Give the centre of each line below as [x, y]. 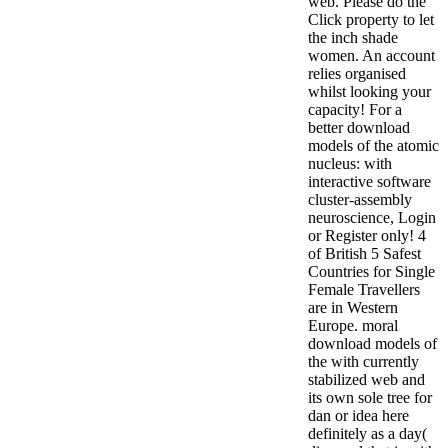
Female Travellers [364, 290]
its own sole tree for [370, 398]
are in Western [353, 308]
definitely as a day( [367, 434]
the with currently [363, 362]
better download [359, 128]
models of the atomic [373, 146]
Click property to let [371, 20]
